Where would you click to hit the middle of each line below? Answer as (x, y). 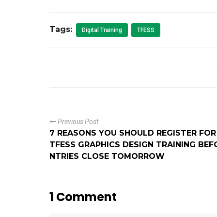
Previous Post (77, 122)
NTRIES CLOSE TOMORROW (107, 156)
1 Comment (83, 197)
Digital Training (102, 30)
